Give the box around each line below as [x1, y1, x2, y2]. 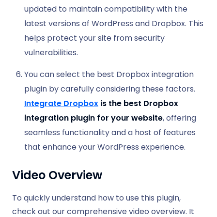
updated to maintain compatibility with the [24, 3, 187, 15]
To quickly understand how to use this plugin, [12, 192, 181, 203]
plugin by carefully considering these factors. [24, 83, 195, 94]
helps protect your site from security [24, 32, 165, 44]
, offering [163, 112, 196, 124]
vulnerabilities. [24, 46, 78, 58]
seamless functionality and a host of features [24, 126, 196, 138]
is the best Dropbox [98, 97, 178, 109]
